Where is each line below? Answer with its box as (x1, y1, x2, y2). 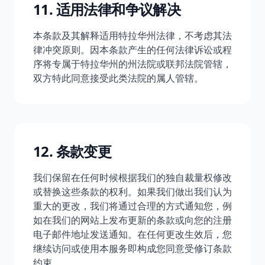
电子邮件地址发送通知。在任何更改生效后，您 (33, 228, 232, 241)
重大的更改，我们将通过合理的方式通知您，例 (33, 199, 232, 212)
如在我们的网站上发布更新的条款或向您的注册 (33, 214, 232, 227)
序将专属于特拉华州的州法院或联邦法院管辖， (33, 57, 232, 70)
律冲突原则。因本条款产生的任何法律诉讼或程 (33, 43, 232, 56)
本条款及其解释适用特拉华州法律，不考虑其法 (33, 29, 232, 42)
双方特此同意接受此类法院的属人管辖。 (33, 72, 203, 85)
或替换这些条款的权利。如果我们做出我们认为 (33, 185, 232, 198)
